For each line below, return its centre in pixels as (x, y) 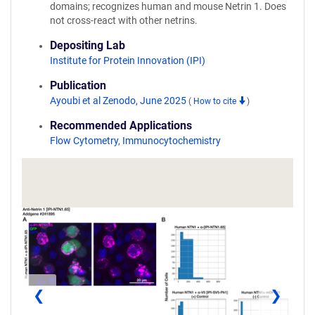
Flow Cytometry (84, 141)
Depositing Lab (88, 45)
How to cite (216, 101)
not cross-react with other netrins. (124, 20)
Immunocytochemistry (172, 141)
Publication (78, 85)
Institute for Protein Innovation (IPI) (128, 60)
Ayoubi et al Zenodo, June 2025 (119, 101)
